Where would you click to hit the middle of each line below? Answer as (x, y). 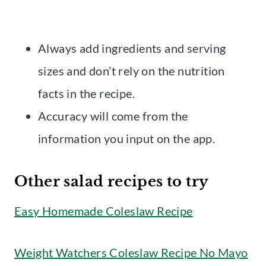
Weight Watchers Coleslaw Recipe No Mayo (131, 252)
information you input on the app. (127, 138)
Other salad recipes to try (112, 181)
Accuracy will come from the (113, 115)
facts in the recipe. (86, 93)
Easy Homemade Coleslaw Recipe (104, 210)
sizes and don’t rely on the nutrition (132, 70)
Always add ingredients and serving (132, 48)
